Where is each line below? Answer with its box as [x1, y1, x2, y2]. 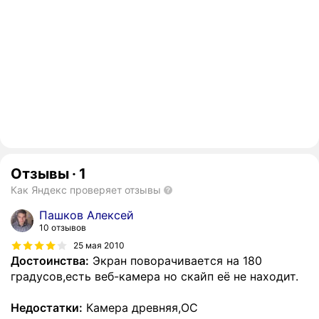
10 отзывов [39, 222, 86, 234]
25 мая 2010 [73, 239, 125, 251]
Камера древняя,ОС [83, 300, 198, 315]
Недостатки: [11, 300, 83, 315]
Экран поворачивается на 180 [89, 253, 262, 268]
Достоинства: [11, 253, 89, 268]
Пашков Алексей [39, 208, 134, 223]
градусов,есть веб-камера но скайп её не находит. [11, 269, 298, 284]
